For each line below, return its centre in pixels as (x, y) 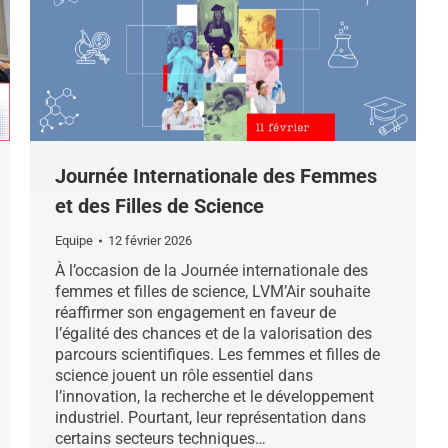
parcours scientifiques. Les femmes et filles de (217, 354)
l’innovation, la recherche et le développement (214, 396)
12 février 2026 (150, 240)
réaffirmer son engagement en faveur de (195, 312)
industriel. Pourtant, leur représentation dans (210, 417)
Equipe (74, 240)
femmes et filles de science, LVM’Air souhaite (212, 291)
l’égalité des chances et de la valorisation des (213, 333)
